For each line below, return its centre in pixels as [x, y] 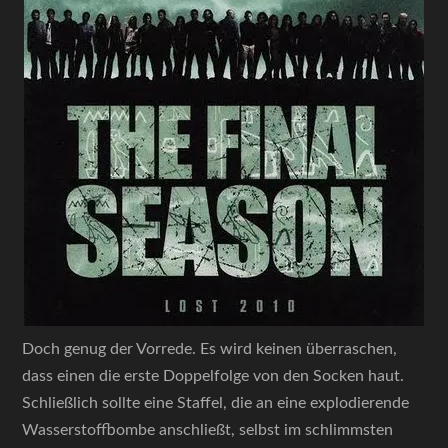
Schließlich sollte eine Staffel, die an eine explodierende [216, 403]
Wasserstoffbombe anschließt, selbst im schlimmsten [208, 430]
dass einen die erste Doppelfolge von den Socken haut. [213, 376]
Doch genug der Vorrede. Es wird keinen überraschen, [210, 349]
